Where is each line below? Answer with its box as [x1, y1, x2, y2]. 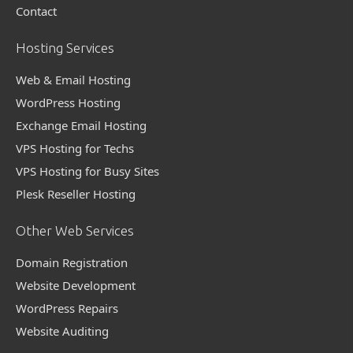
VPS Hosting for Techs [16, 140, 134, 157]
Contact [16, 3, 57, 20]
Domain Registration [16, 255, 128, 271]
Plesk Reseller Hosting [16, 186, 136, 203]
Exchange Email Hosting [16, 117, 147, 134]
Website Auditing [16, 323, 109, 340]
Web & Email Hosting [16, 72, 131, 88]
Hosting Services [16, 40, 114, 56]
